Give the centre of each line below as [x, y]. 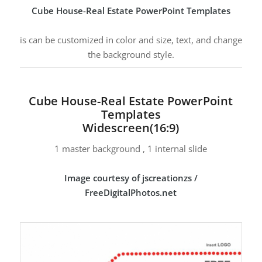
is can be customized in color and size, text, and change [131, 39]
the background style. [131, 54]
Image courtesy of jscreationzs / [131, 178]
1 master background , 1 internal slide [131, 149]
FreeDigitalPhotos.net [131, 193]
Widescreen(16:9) [131, 127]
